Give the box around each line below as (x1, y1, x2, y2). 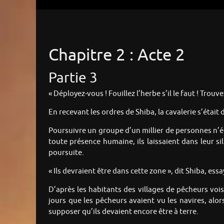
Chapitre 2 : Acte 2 (48, 44, 185, 65)
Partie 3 (48, 68, 97, 87)
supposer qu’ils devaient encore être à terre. (48, 206, 198, 216)
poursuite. (48, 147, 84, 157)
